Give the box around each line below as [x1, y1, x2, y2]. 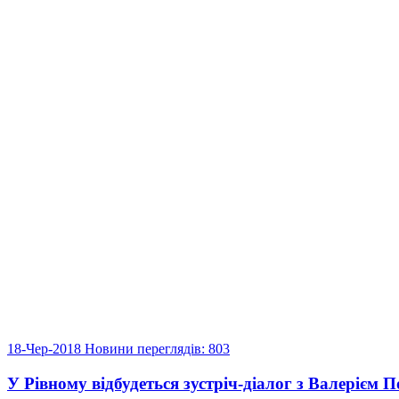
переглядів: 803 [137, 340, 230, 356]
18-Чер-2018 [7, 340, 85, 356]
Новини [85, 340, 134, 356]
